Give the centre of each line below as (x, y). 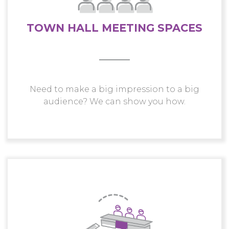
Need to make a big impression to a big (114, 89)
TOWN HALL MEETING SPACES (114, 28)
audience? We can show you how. (114, 102)
